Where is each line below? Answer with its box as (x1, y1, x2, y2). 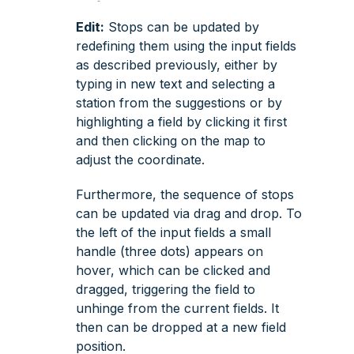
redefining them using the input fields (76, 37, 296, 54)
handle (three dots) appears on (76, 243, 263, 259)
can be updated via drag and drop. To (76, 205, 302, 221)
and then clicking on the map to (76, 132, 265, 149)
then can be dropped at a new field (76, 318, 286, 335)
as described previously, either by (76, 56, 277, 73)
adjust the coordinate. (76, 151, 205, 168)
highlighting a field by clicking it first (76, 113, 287, 130)
